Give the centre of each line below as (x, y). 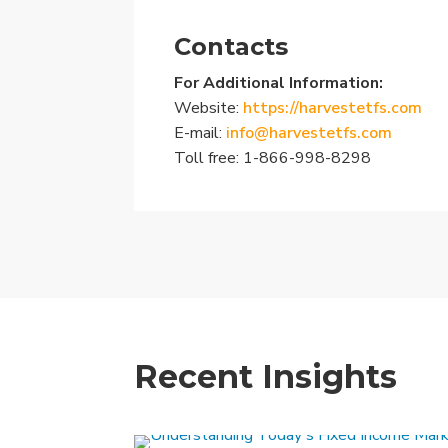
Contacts (231, 46)
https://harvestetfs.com (333, 107)
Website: (209, 107)
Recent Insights (266, 376)
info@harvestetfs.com (309, 132)
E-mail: (200, 132)
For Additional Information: (279, 82)
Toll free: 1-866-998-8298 (273, 157)
